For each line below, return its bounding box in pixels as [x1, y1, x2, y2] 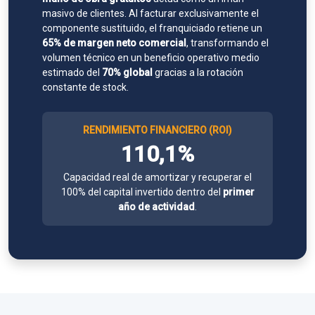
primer [222, 186, 255, 198]
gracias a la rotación [153, 67, 243, 79]
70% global [102, 67, 153, 79]
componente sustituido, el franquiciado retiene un [42, 22, 262, 34]
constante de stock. [42, 82, 129, 94]
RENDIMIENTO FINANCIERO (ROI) [83, 124, 232, 136]
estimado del [42, 67, 102, 79]
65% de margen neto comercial [42, 37, 186, 49]
